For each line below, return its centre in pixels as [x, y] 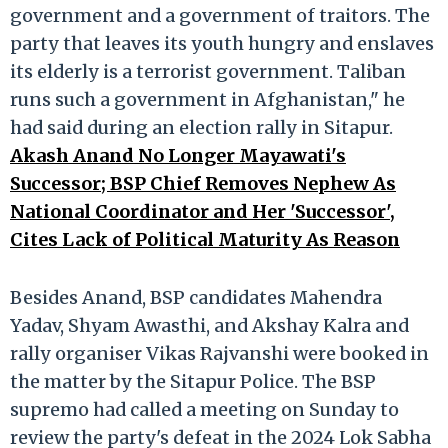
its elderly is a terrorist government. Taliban [208, 71]
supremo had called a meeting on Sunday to [204, 409]
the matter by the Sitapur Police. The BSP [193, 381]
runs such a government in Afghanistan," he [207, 99]
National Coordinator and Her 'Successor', [202, 211]
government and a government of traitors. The [220, 15]
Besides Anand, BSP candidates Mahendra [196, 297]
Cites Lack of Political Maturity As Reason [205, 239]
